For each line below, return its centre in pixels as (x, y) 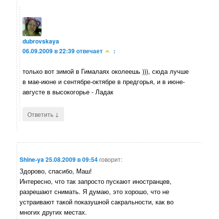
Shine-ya (32, 159)
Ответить (41, 114)
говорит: (111, 159)
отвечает (90, 51)
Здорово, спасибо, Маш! (56, 171)
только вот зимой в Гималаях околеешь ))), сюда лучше (106, 71)
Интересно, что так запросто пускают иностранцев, (96, 181)
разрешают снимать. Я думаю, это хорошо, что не (95, 191)
